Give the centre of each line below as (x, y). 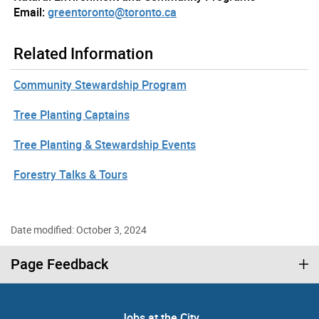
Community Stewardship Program (100, 85)
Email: (29, 12)
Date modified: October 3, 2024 (79, 230)
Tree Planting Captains (72, 115)
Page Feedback (59, 264)
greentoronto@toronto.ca (112, 12)
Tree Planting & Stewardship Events (105, 145)
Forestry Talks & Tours (70, 175)
